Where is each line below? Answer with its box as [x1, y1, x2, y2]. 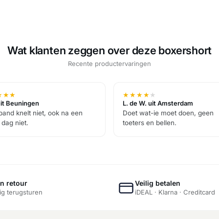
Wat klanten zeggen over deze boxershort [7, 44, 212, 57]
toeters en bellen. [123, 119, 176, 127]
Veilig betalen [135, 179, 180, 188]
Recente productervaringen [68, 60, 151, 68]
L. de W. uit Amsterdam [123, 99, 193, 108]
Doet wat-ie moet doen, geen [123, 109, 214, 117]
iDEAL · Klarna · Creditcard [135, 188, 215, 197]
